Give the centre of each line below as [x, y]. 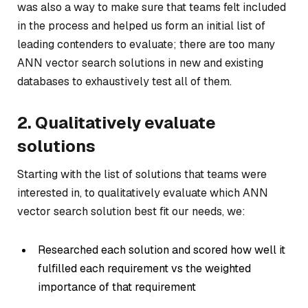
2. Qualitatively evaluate [117, 122]
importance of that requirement [117, 287]
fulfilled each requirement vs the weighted [144, 268]
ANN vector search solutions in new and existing [140, 63]
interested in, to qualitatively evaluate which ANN [143, 192]
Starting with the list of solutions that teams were [142, 174]
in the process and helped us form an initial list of [141, 25]
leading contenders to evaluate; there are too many [146, 44]
